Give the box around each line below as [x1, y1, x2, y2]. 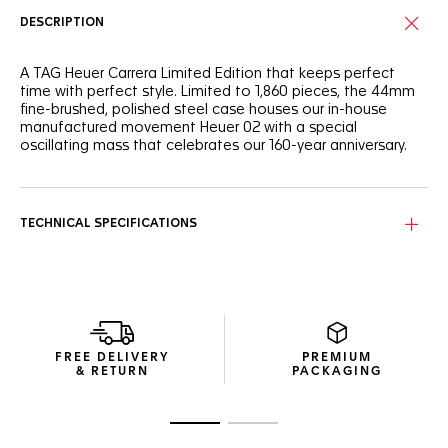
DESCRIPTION [20, 17, 104, 29]
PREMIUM [301, 352, 372, 364]
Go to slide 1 [194, 424, 264, 436]
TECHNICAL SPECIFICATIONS [20, 218, 197, 230]
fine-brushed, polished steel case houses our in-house [20, 103, 387, 117]
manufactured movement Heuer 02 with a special [20, 121, 357, 135]
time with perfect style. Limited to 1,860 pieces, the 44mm [20, 85, 415, 99]
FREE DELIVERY [55, 352, 169, 364]
